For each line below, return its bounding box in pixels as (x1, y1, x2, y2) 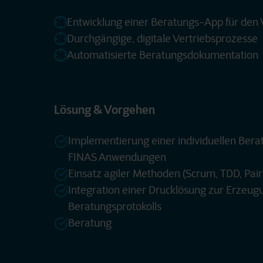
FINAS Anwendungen (68, 151, 166, 164)
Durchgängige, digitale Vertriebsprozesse (67, 32, 258, 45)
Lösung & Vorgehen (54, 102, 155, 117)
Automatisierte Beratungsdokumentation (67, 49, 258, 62)
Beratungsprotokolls (68, 200, 161, 213)
